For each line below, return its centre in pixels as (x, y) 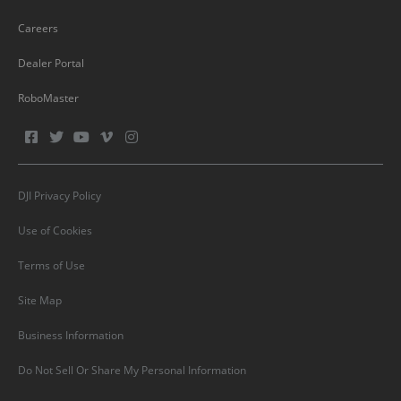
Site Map (40, 301)
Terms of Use (51, 266)
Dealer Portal (51, 64)
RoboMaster (48, 98)
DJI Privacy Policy (60, 196)
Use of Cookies (55, 231)
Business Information (71, 336)
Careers (38, 29)
